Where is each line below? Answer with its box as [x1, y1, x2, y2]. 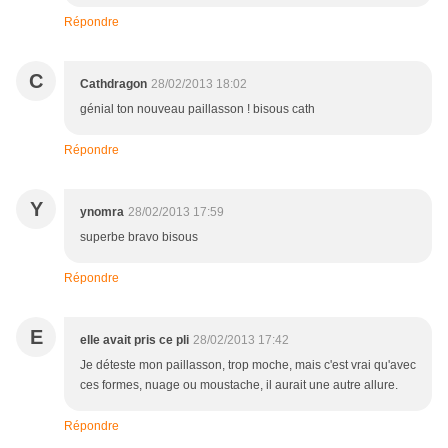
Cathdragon [80, 77, 147, 92]
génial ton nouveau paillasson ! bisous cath [80, 102, 315, 117]
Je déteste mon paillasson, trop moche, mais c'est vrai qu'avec [80, 358, 416, 373]
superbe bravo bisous [80, 230, 198, 245]
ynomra [80, 205, 124, 220]
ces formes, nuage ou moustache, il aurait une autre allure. [80, 378, 398, 393]
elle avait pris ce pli [80, 333, 189, 348]
